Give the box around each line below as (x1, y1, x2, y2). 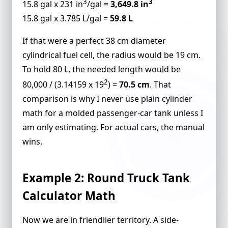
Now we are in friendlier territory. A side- (22, 214, 179, 226)
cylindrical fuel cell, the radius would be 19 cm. (22, 49, 201, 61)
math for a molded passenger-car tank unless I (22, 107, 203, 119)
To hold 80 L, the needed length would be (22, 63, 181, 75)
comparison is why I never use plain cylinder (22, 93, 192, 105)
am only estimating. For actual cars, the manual (22, 122, 205, 133)
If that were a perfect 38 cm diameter (22, 35, 166, 46)
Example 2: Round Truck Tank (22, 170, 190, 186)
